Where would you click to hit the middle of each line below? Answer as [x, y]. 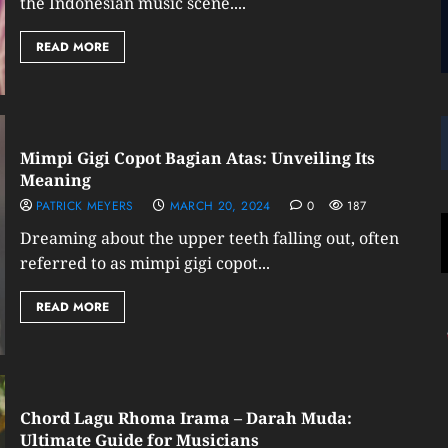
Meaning [55, 180]
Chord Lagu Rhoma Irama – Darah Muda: [185, 418]
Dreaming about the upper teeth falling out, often [209, 238]
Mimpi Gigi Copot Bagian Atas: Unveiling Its [197, 158]
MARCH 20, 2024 [220, 206]
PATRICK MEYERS [84, 206]
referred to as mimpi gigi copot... [144, 263]
